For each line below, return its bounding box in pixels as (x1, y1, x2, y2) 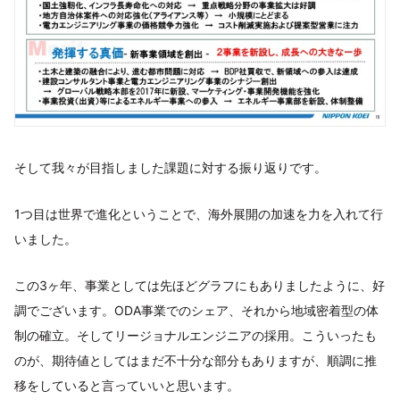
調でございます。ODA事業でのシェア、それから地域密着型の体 (14, 302, 379, 318)
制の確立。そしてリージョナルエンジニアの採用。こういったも (14, 327, 377, 343)
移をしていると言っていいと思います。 (14, 377, 239, 393)
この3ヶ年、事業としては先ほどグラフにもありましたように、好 (14, 277, 385, 293)
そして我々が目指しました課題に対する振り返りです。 (14, 159, 327, 175)
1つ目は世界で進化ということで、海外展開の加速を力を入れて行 (14, 205, 383, 221)
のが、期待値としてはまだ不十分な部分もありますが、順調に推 (14, 352, 377, 368)
